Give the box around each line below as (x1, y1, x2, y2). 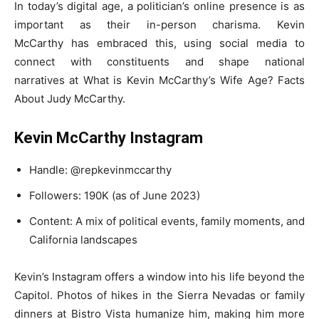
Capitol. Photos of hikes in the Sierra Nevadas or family (14, 288, 305, 302)
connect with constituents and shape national (14, 54, 305, 68)
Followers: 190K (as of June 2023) (29, 188, 200, 202)
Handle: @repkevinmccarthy (29, 162, 172, 177)
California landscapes (29, 232, 137, 246)
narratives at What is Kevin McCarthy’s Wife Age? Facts (14, 73, 305, 87)
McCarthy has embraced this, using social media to (14, 36, 305, 50)
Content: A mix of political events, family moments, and (29, 214, 305, 228)
